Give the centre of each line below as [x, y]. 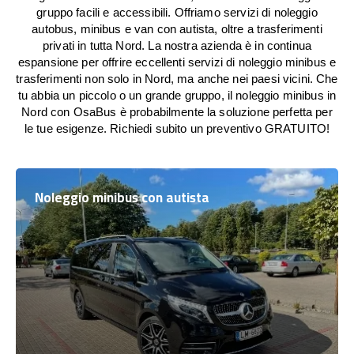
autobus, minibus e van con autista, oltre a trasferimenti [177, 29]
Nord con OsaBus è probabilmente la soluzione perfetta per [177, 112]
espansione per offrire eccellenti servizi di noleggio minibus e [177, 62]
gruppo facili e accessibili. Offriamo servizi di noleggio [177, 12]
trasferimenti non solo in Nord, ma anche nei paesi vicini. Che [177, 79]
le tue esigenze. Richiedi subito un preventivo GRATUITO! [177, 128]
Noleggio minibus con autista [122, 198]
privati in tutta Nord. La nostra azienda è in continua [177, 45]
